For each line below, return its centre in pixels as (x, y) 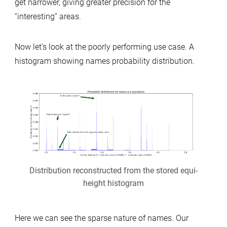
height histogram (113, 183)
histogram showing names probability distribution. (104, 61)
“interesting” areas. (48, 16)
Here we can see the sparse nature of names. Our (101, 218)
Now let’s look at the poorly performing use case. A (104, 47)
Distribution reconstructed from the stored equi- (113, 170)
